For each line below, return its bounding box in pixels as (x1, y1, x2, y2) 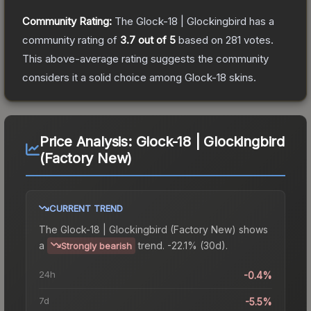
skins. (226, 70, 256, 84)
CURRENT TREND (49, 202, 123, 214)
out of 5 (135, 33, 176, 47)
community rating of (22, 33, 120, 47)
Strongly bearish (61, 239, 132, 251)
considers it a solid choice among (22, 70, 185, 84)
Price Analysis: (39, 133, 136, 150)
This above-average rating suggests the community (22, 51, 269, 65)
